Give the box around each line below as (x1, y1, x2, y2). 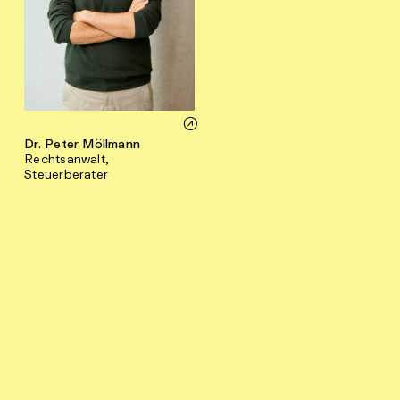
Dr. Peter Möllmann (24, 134, 141, 153)
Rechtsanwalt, (24, 149, 110, 168)
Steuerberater (24, 164, 109, 183)
